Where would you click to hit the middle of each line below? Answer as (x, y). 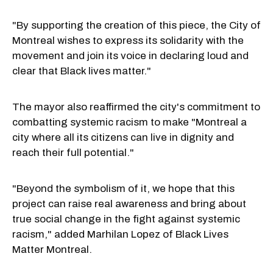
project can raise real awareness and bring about (129, 204)
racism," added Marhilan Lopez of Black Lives (120, 234)
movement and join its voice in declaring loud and (130, 55)
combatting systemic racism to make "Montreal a (129, 122)
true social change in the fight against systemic (126, 219)
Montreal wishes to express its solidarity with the (128, 40)
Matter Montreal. (52, 249)
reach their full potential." (74, 152)
